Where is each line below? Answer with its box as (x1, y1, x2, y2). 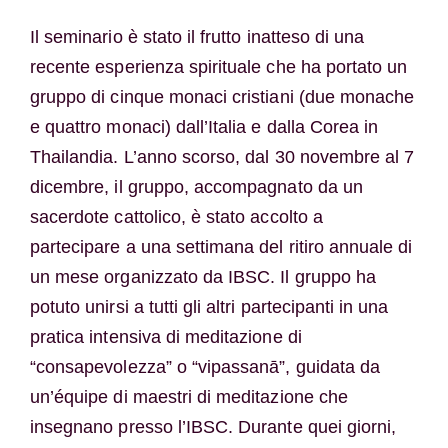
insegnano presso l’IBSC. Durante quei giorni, (29, 416, 397, 437)
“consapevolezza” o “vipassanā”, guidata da (29, 356, 381, 377)
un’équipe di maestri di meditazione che (29, 386, 348, 407)
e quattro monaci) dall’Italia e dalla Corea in (29, 116, 379, 137)
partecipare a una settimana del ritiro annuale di (29, 236, 413, 257)
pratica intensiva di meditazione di (29, 326, 302, 347)
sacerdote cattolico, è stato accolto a (29, 206, 323, 227)
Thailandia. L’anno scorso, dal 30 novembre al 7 (29, 146, 415, 167)
